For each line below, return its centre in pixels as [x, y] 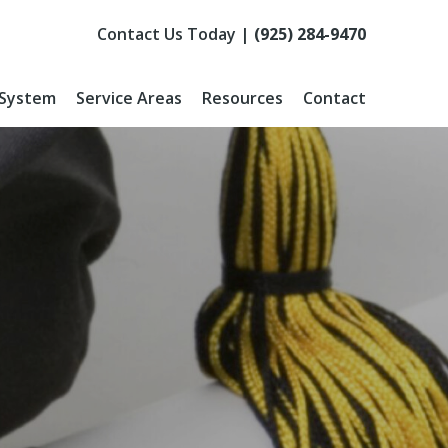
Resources [242, 98]
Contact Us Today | [175, 34]
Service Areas [129, 98]
